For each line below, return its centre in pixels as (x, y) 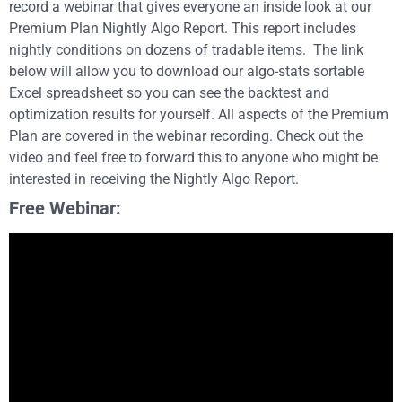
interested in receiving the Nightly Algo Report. (154, 179)
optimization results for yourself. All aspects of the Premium (199, 114)
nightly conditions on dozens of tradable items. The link (186, 50)
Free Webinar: (65, 208)
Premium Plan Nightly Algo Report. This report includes (183, 28)
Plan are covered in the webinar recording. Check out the (186, 136)
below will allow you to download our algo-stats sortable (187, 71)
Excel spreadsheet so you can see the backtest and (169, 93)
